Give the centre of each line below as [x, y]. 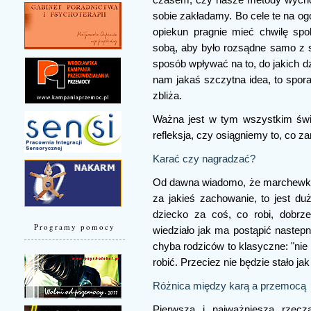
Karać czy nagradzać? [204, 159]
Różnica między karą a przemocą [229, 286]
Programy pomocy [75, 227]
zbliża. [167, 95]
